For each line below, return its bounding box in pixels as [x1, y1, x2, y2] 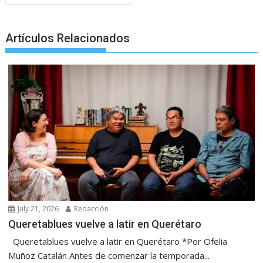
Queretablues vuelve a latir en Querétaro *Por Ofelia [8, 235, 228, 248]
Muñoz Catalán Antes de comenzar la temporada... [8, 249, 210, 262]
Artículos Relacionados [5, 31, 130, 45]
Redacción [72, 204, 109, 214]
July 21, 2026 [16, 204, 59, 214]
